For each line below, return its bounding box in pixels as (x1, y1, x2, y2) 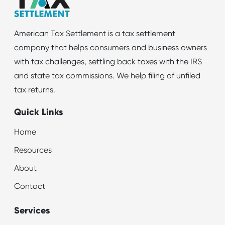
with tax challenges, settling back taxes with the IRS (14, 58, 202, 66)
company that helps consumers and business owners (14, 44, 207, 52)
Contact (14, 182, 46, 191)
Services (14, 206, 50, 215)
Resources (14, 146, 52, 155)
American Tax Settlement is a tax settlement (14, 30, 176, 38)
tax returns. (14, 86, 56, 94)
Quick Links (14, 107, 63, 117)
